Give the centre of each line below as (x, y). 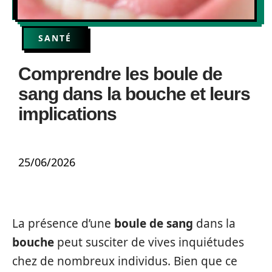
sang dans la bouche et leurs (134, 94)
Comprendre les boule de (120, 74)
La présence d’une (63, 223)
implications (67, 114)
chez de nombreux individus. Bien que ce (125, 261)
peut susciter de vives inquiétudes (149, 242)
